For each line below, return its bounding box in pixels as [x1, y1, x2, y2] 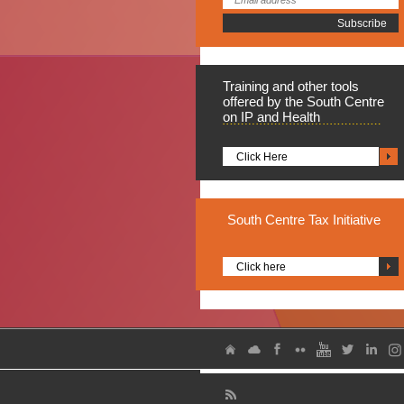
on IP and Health [223, 109, 320, 124]
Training [223, 78, 272, 94]
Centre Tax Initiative [265, 212, 381, 227]
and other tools [272, 78, 359, 94]
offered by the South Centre [223, 94, 384, 109]
